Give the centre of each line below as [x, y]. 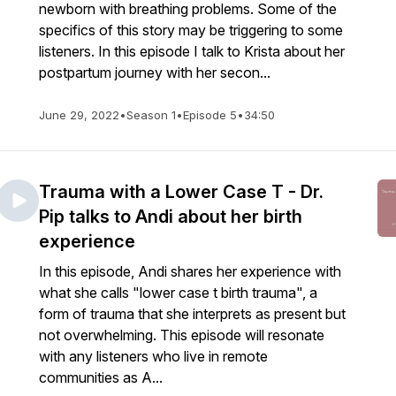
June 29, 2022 [79, 115]
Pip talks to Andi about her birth [171, 217]
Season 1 [151, 115]
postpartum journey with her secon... [155, 72]
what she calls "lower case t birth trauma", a [178, 293]
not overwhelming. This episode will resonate [182, 335]
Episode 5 [210, 115]
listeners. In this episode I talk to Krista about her [192, 51]
